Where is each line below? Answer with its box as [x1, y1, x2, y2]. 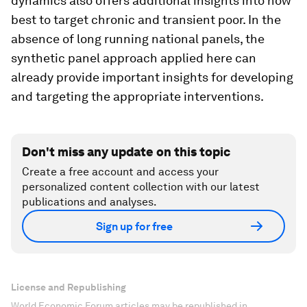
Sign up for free [96, 219, 173, 233]
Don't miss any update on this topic [22, 145, 230, 159]
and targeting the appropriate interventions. [11, 89, 264, 103]
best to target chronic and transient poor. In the [11, 12, 281, 27]
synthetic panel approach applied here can [11, 51, 256, 65]
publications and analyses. [22, 195, 157, 208]
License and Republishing [11, 282, 126, 293]
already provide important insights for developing [11, 70, 293, 84]
